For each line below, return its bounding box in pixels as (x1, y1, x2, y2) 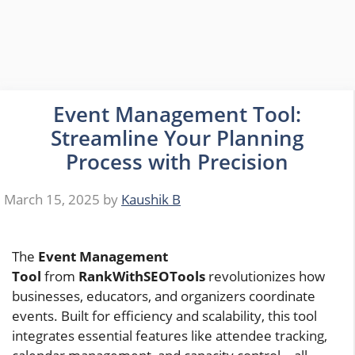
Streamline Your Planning (50, 124, 303, 151)
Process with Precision (65, 147, 288, 175)
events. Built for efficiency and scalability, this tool (12, 307, 317, 326)
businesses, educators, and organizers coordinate (12, 287, 315, 306)
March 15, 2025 (4, 190, 100, 209)
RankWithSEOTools (78, 267, 205, 286)
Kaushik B (121, 190, 181, 209)
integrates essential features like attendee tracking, (12, 326, 327, 345)
